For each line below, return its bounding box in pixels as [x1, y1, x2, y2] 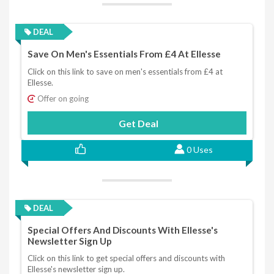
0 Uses [186, 144, 213, 155]
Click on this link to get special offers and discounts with [28, 253, 225, 264]
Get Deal [118, 117, 158, 129]
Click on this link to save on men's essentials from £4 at [28, 66, 223, 76]
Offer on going [35, 93, 89, 103]
